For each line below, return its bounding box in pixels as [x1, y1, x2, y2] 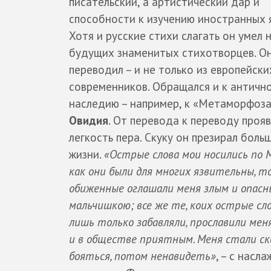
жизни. [69, 147, 104, 162]
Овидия [69, 113, 108, 128]
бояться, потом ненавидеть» [69, 249, 216, 264]
